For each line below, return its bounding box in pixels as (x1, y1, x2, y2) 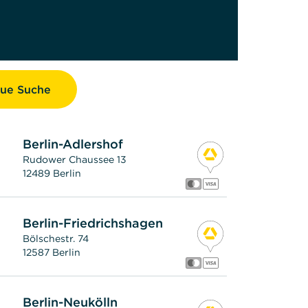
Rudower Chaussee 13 (23, 153, 127, 166)
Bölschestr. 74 (23, 232, 89, 245)
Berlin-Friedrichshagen (23, 214, 164, 231)
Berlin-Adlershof (23, 135, 124, 152)
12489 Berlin (23, 166, 82, 179)
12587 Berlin (23, 245, 81, 258)
